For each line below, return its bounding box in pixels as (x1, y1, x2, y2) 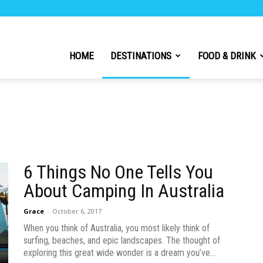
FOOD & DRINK (198, 50, 256, 62)
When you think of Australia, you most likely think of (23, 222, 210, 234)
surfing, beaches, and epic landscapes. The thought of (23, 235, 220, 246)
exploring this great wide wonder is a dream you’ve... (23, 247, 215, 258)
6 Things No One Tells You (23, 161, 213, 183)
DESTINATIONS (110, 50, 171, 62)
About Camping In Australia (23, 180, 224, 202)
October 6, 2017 (52, 207, 102, 215)
